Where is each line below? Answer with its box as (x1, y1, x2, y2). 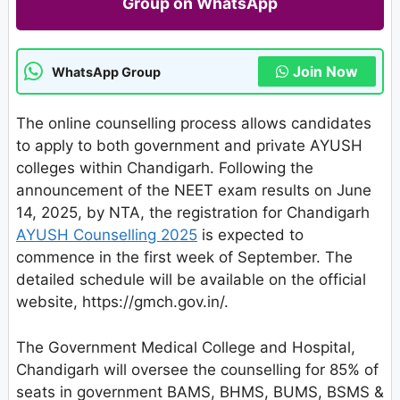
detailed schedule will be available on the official (16, 271, 366, 289)
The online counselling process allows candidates (16, 114, 371, 133)
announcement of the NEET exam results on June (16, 181, 371, 200)
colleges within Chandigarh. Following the (16, 159, 313, 178)
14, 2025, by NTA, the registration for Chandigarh (16, 204, 370, 222)
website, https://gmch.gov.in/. (16, 293, 229, 312)
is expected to (197, 226, 304, 245)
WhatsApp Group (52, 63, 161, 79)
